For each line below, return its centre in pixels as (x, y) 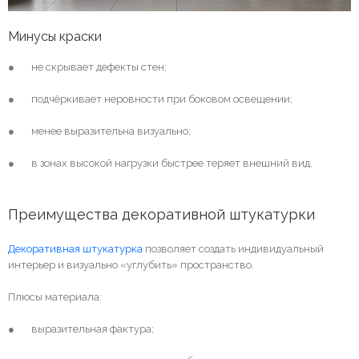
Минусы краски (55, 36)
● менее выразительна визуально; (99, 131)
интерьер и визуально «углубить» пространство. (131, 264)
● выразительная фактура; (81, 329)
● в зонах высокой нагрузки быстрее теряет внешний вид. (160, 163)
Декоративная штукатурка (75, 248)
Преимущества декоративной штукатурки (161, 214)
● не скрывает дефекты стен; (87, 67)
